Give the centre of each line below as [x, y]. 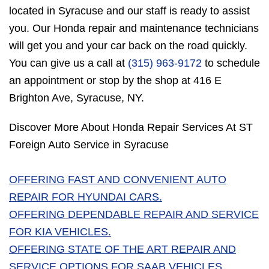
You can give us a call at [68, 63]
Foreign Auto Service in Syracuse [89, 145]
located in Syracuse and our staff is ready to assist [129, 11]
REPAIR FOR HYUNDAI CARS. [86, 197]
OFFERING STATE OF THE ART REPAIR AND [122, 249]
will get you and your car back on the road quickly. [128, 46]
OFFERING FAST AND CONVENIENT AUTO [118, 180]
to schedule [231, 63]
